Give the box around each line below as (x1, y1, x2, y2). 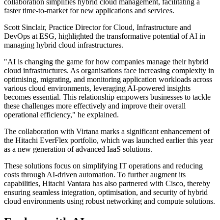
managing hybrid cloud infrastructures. (4, 41, 123, 50)
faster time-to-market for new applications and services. (4, 6, 174, 15)
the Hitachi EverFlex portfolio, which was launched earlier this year (4, 136, 213, 145)
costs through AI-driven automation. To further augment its (4, 170, 186, 179)
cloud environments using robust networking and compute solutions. (4, 197, 215, 206)
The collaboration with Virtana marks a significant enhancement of (4, 127, 210, 136)
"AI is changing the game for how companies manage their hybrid (4, 57, 208, 66)
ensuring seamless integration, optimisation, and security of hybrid (4, 188, 208, 197)
